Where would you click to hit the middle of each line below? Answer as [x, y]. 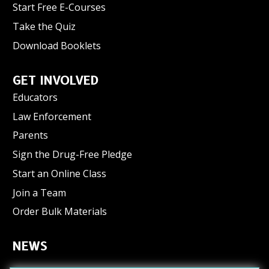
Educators [35, 97]
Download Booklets [57, 45]
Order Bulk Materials [60, 212]
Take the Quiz [44, 27]
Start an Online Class [59, 173]
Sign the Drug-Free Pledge [72, 155]
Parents [30, 135]
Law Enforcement [52, 116]
